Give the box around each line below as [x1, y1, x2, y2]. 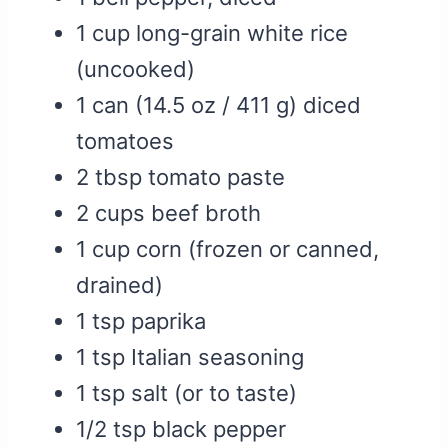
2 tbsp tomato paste [76, 164, 285, 191]
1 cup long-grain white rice [76, 20, 348, 47]
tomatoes [76, 128, 174, 155]
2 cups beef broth [76, 200, 261, 227]
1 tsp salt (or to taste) [76, 380, 297, 407]
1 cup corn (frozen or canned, [76, 236, 379, 263]
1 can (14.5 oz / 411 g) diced [76, 92, 361, 119]
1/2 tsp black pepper [76, 416, 286, 443]
